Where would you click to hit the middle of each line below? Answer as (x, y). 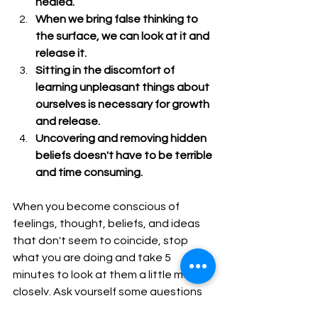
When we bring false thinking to (118, 20)
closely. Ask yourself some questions (109, 292)
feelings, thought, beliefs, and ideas (108, 224)
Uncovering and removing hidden (122, 139)
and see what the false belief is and (106, 309)
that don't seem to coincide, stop (102, 241)
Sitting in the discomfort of (106, 71)
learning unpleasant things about (124, 88)
